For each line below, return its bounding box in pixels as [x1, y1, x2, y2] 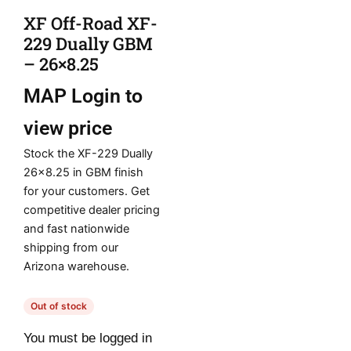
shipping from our [24, 241, 118, 255]
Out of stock [31, 299, 87, 312]
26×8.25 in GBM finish [24, 165, 143, 180]
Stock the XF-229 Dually [24, 147, 153, 161]
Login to [71, 85, 143, 108]
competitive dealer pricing [24, 203, 160, 218]
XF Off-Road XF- [24, 11, 157, 34]
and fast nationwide [24, 222, 129, 237]
